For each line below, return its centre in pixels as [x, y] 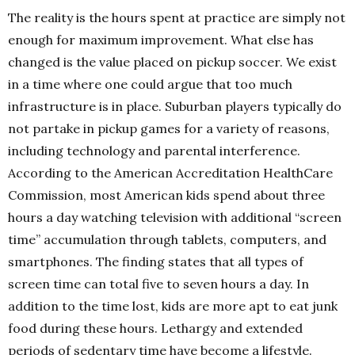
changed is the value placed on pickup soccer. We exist [172, 62]
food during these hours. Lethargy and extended [155, 328]
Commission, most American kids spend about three [166, 195]
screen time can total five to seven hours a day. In [158, 284]
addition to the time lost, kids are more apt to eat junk [173, 306]
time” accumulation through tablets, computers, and [167, 239]
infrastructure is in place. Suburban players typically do [175, 106]
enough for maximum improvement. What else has [161, 40]
